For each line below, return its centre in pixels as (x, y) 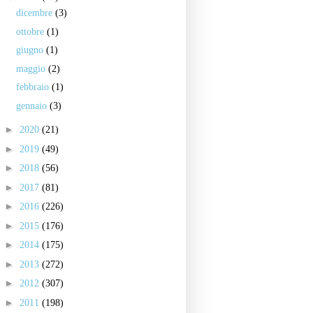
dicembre (35, 13)
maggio (32, 68)
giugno (31, 50)
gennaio (32, 105)
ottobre (31, 31)
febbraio (34, 87)
